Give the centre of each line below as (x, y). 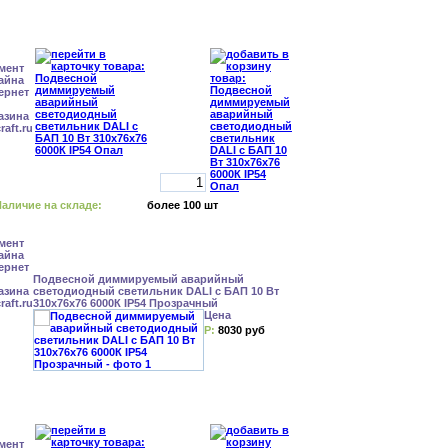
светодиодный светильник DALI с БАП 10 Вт (156, 291)
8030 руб (241, 330)
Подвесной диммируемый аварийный (138, 279)
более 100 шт (182, 205)
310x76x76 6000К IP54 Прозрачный (125, 303)
